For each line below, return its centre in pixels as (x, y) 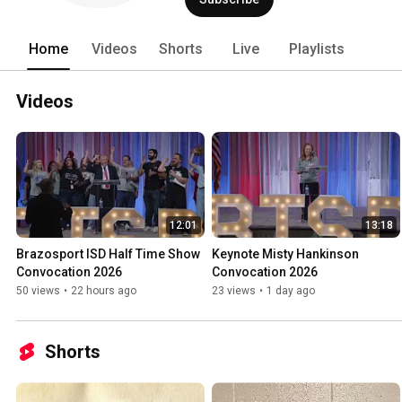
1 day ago (291, 291)
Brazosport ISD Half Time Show (108, 254)
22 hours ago (104, 291)
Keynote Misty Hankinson (285, 254)
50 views (38, 291)
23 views (234, 291)
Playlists (317, 48)
